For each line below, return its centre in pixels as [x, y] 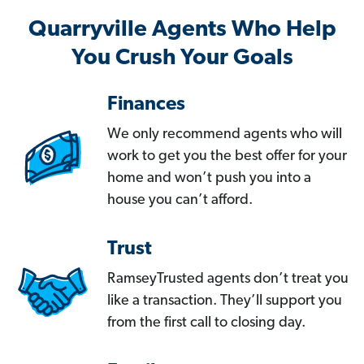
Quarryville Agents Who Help [182, 30]
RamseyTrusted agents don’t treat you [228, 279]
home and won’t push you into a [209, 179]
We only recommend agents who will [225, 135]
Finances [146, 105]
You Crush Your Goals [182, 59]
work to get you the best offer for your [227, 157]
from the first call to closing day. [206, 323]
